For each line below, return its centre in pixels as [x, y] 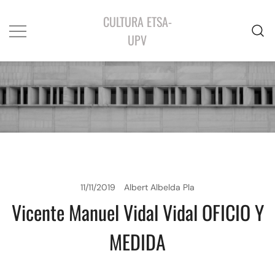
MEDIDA [137, 242]
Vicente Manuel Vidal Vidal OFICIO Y [137, 212]
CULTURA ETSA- [137, 21]
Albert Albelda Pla [159, 188]
